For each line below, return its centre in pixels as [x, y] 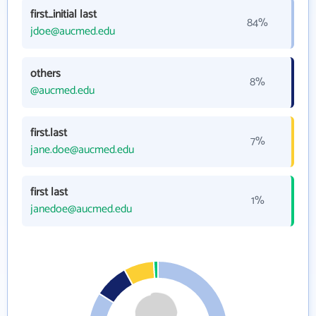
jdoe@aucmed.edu [73, 31]
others [45, 74]
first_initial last [63, 14]
